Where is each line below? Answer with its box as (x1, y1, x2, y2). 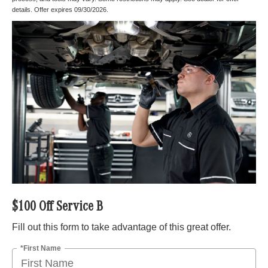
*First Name (20, 243, 61, 252)
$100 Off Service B (12, 200, 103, 215)
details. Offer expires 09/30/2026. (12, 5, 108, 13)
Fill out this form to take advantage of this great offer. (12, 221, 231, 232)
